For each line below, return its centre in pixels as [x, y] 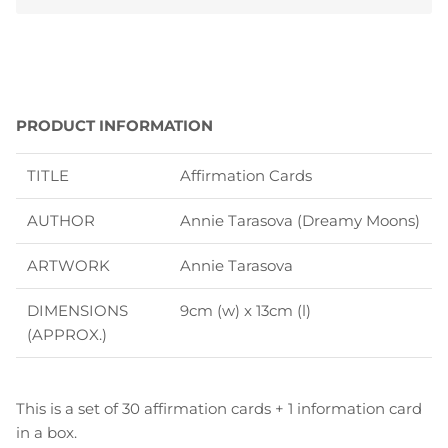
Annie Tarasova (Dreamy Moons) [299, 220]
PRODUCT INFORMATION [114, 125]
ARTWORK [68, 265]
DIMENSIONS [77, 310]
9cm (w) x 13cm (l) [245, 310]
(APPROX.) [66, 334]
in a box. [46, 432]
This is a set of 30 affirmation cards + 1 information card [219, 408]
